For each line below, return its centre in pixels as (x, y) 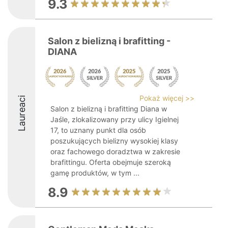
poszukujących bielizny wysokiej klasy (114, 141)
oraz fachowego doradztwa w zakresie (115, 151)
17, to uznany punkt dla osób (98, 130)
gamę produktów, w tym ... (95, 173)
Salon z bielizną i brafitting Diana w (109, 109)
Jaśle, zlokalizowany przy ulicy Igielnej (115, 119)
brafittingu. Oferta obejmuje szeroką (111, 162)
